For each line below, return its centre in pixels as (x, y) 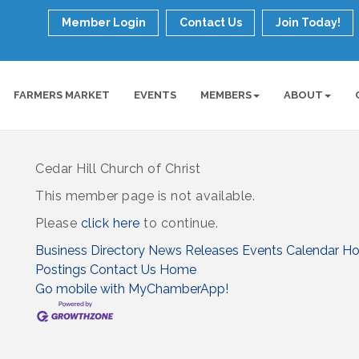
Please (58, 223)
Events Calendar (290, 250)
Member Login (103, 22)
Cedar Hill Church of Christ (118, 168)
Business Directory (90, 250)
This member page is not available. (145, 196)
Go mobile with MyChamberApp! (132, 288)
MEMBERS (226, 95)
